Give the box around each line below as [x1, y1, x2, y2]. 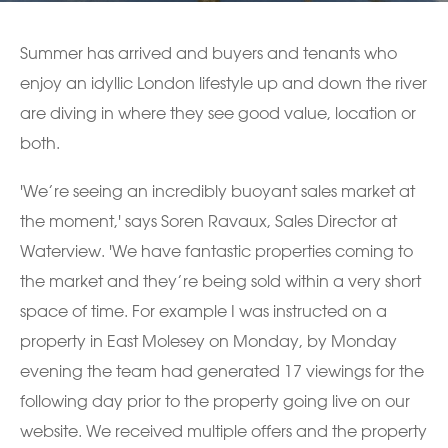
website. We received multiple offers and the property [20, 421, 427, 441]
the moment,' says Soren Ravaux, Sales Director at [20, 211, 397, 231]
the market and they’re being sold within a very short [20, 271, 421, 291]
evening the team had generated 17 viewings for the [20, 361, 424, 381]
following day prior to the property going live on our [20, 391, 410, 411]
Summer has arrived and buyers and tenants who [20, 43, 397, 63]
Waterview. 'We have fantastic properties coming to [20, 241, 413, 261]
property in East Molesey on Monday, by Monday [20, 331, 397, 351]
